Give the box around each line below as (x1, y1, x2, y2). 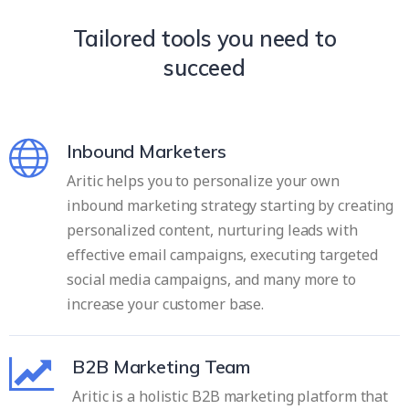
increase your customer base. (67, 293, 265, 314)
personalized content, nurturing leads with (67, 219, 358, 240)
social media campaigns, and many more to (67, 268, 356, 289)
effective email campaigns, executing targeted (67, 244, 378, 265)
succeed (163, 53, 246, 81)
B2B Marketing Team (72, 354, 251, 378)
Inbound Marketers (67, 139, 227, 163)
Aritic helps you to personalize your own (67, 170, 340, 191)
